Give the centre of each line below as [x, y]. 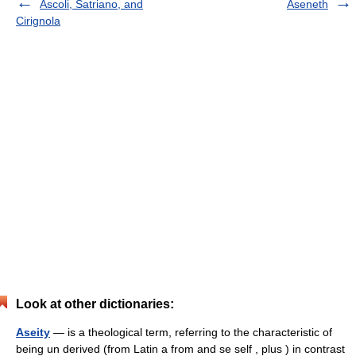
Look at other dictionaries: [95, 304]
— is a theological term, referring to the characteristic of [191, 332]
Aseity [33, 332]
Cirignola [38, 20]
